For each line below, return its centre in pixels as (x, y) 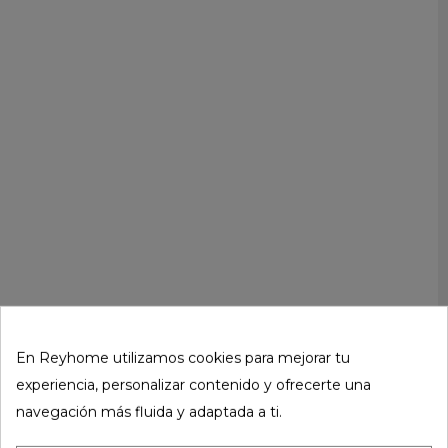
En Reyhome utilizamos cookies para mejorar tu (183, 357)
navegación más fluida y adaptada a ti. (149, 411)
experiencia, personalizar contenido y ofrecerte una (193, 384)
